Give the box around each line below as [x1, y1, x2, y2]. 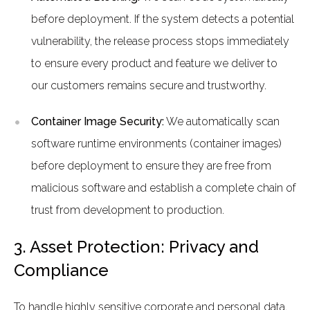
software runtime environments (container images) [31, 137, 282, 150]
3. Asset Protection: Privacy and [14, 237, 259, 257]
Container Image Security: [31, 115, 164, 128]
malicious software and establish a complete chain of [31, 181, 296, 194]
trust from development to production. [31, 203, 224, 217]
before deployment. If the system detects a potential [31, 12, 294, 26]
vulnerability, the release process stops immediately [31, 35, 289, 48]
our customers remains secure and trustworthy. [31, 79, 266, 92]
